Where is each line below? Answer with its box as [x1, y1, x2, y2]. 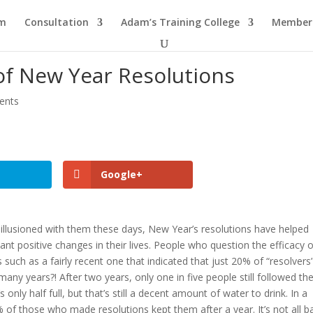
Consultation [24, 15, 89, 29]
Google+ [101, 168, 143, 181]
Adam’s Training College [121, 15, 240, 29]
